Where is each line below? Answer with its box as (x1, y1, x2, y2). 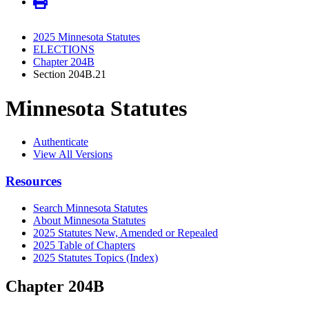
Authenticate (33, 136, 88, 148)
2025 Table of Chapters (33, 239, 135, 251)
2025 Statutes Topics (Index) (33, 251, 158, 263)
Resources (6, 173, 61, 188)
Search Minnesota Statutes (33, 201, 148, 214)
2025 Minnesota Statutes (33, 31, 140, 43)
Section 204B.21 (33, 68, 106, 81)
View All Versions (33, 148, 112, 161)
